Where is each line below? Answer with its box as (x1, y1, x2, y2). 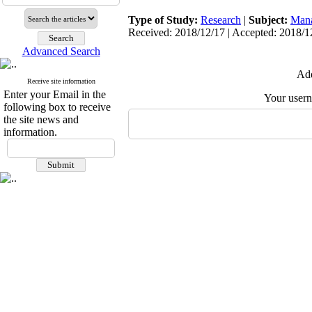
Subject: (249, 14, 290, 26)
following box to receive (3, 101, 111, 113)
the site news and (3, 114, 79, 125)
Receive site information (26, 77, 95, 85)
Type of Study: (128, 14, 201, 26)
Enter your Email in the (3, 88, 106, 100)
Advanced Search (22, 45, 100, 57)
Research (201, 14, 241, 26)
